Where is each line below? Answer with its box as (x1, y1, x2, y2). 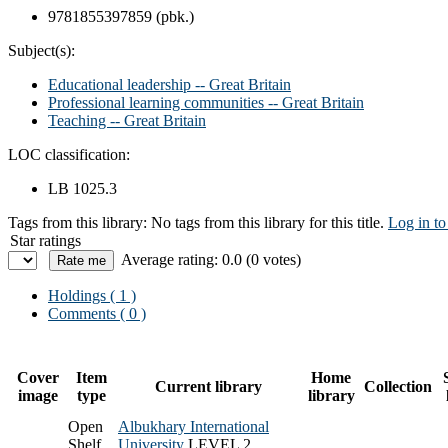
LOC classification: (8, 145, 130, 163)
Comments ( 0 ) (48, 304, 146, 322)
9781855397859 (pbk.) (48, 7, 194, 25)
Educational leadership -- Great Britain (48, 75, 291, 93)
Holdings (48, 286, 106, 304)
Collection (364, 377, 432, 395)
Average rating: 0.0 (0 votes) (121, 250, 301, 268)
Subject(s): (8, 41, 75, 59)
